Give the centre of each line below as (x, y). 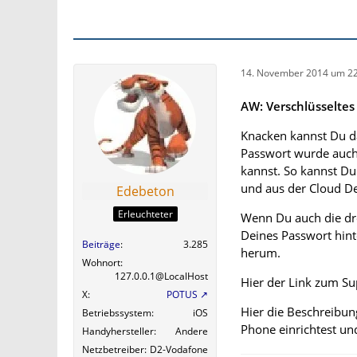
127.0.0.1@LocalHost (161, 277)
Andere (192, 331)
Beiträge (101, 245)
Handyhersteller (118, 331)
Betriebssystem (117, 313)
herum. (261, 253)
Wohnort (101, 263)
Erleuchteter (145, 214)
